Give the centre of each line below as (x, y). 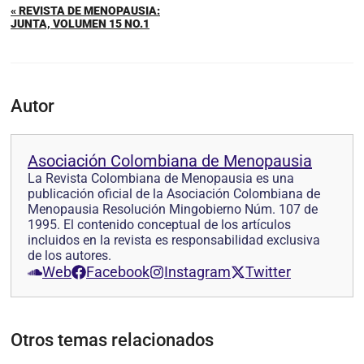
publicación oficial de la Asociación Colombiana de (174, 194)
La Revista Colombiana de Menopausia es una (161, 178)
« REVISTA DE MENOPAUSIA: (85, 11)
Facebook (118, 272)
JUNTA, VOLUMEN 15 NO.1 (80, 24)
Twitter (268, 272)
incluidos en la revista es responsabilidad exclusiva (174, 240)
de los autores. (69, 256)
